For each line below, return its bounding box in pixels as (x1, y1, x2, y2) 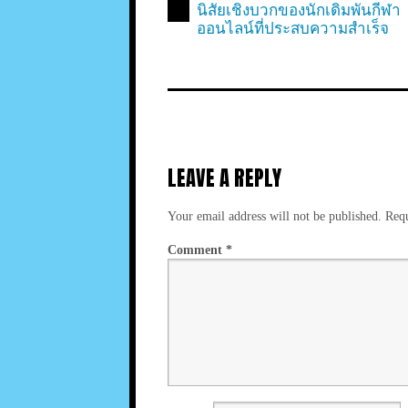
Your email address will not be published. (168, 208, 382, 223)
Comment (168, 241, 226, 257)
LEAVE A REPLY (168, 162, 281, 193)
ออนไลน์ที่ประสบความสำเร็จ (197, 19, 389, 37)
